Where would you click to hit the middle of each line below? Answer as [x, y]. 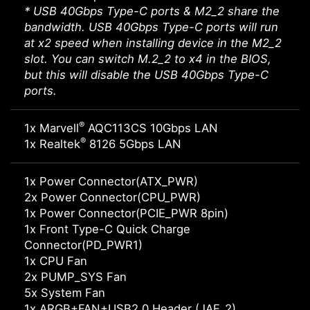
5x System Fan [65, 293]
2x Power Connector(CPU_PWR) [112, 198]
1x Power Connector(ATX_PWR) [111, 182]
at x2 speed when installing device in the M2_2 [153, 43]
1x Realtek [52, 144]
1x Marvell [52, 128]
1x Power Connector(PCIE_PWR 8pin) [126, 213]
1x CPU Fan [56, 261]
